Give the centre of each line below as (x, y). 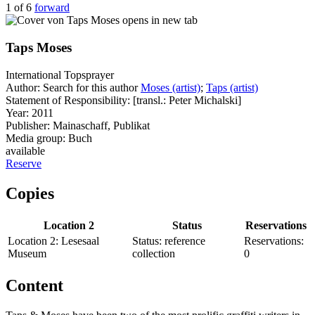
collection (154, 253)
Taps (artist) (232, 87)
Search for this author (90, 87)
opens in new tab (160, 20)
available (25, 150)
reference (185, 240)
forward (52, 8)
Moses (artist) (171, 87)
